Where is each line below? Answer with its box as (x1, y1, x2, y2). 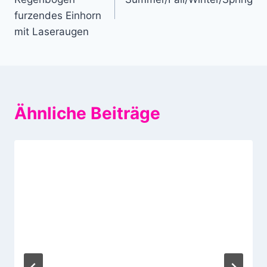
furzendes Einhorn (14, 10, 101, 22)
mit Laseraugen (14, 26, 89, 38)
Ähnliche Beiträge (14, 103, 160, 124)
